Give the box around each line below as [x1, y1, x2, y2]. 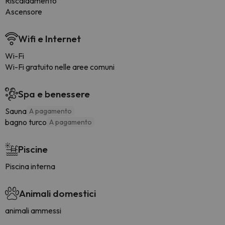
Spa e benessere [18, 88, 90, 100]
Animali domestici [19, 187, 96, 199]
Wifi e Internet [18, 33, 81, 45]
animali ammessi [5, 205, 61, 215]
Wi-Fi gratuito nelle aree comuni [5, 62, 115, 72]
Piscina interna [5, 161, 55, 171]
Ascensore [5, 7, 42, 17]
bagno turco [5, 117, 47, 127]
